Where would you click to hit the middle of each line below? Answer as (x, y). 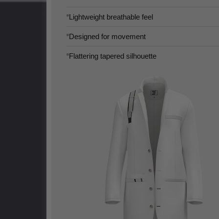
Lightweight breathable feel (111, 17)
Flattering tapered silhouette (113, 56)
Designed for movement (107, 37)
